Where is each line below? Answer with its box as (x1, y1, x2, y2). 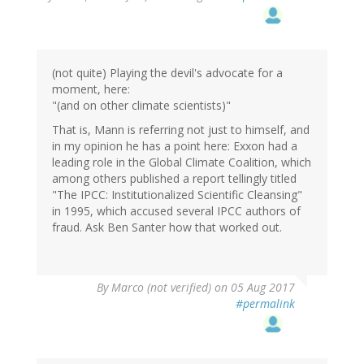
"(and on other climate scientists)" (52, 97, 231, 114)
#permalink (236, 296, 295, 312)
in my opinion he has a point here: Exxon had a (52, 138, 297, 154)
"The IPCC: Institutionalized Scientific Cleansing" (52, 187, 302, 203)
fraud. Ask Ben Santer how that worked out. (52, 219, 282, 236)
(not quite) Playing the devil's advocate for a (52, 65, 283, 81)
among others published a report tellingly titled (52, 171, 297, 187)
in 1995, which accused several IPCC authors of (52, 203, 301, 219)
